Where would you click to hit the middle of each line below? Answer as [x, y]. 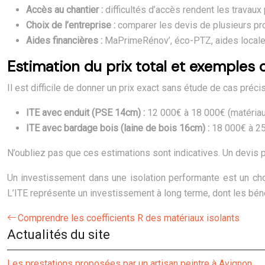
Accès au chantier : [66, 10]
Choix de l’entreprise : [72, 25]
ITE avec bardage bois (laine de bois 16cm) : [119, 128]
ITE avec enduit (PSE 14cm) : [87, 113]
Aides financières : [65, 41]
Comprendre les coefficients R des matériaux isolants [129, 218]
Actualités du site [59, 235]
